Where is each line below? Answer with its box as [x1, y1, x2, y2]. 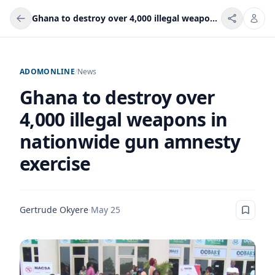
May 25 [91, 204, 120, 215]
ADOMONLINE [20, 66, 75, 77]
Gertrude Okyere [20, 204, 88, 215]
